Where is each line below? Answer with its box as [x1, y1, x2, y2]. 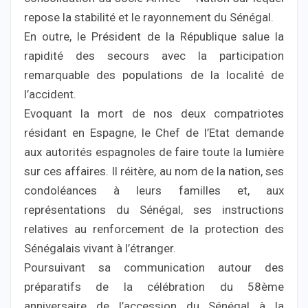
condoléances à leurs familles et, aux [24, 183, 284, 197]
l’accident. [24, 87, 76, 101]
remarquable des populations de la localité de [24, 67, 284, 82]
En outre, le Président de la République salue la [24, 29, 284, 43]
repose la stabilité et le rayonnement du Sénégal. [24, 10, 274, 24]
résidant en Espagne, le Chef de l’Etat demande [24, 125, 284, 140]
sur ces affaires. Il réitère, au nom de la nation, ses [24, 164, 284, 178]
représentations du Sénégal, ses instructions [24, 202, 284, 217]
